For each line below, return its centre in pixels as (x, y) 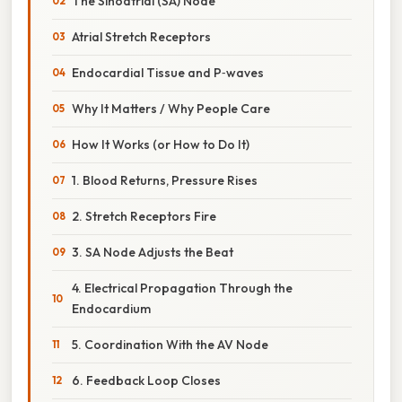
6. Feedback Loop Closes (146, 380)
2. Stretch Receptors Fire (144, 216)
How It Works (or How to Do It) (161, 144)
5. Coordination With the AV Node (170, 344)
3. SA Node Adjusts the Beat (153, 252)
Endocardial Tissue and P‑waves (168, 72)
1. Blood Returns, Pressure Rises (165, 180)
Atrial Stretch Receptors (141, 36)
